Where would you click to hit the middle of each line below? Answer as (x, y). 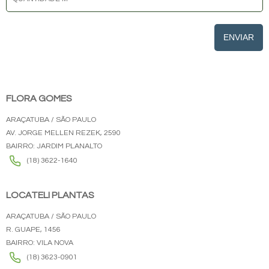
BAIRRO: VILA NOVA (40, 243)
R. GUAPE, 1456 (33, 230)
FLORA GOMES (39, 98)
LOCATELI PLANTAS (50, 195)
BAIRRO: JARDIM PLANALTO (54, 146)
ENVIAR (239, 37)
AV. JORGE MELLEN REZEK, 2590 (63, 133)
